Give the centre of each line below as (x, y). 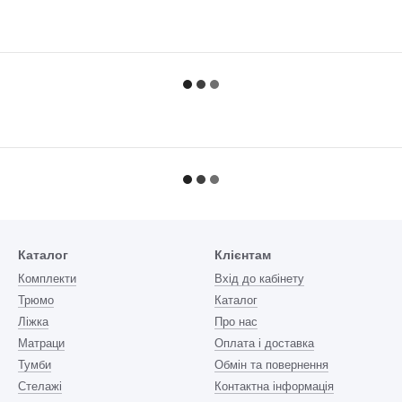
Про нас (236, 322)
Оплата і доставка (264, 344)
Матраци (41, 344)
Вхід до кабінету (259, 279)
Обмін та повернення (271, 365)
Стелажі (40, 387)
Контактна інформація (274, 387)
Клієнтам (243, 255)
